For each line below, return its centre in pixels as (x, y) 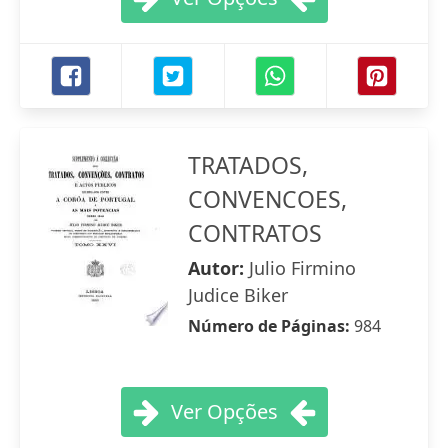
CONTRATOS (255, 233)
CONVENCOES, (267, 199)
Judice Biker (238, 295)
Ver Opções (224, 411)
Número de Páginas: (271, 326)
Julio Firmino (302, 268)
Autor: (218, 268)
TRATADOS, (248, 165)
